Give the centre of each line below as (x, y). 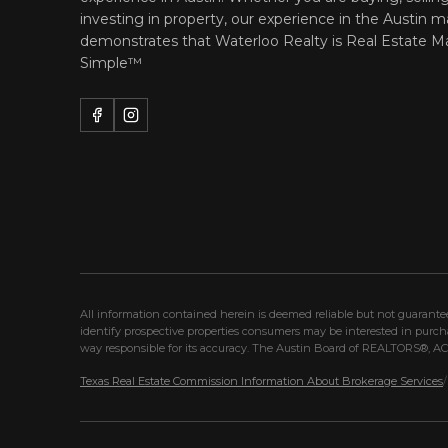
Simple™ (111, 63)
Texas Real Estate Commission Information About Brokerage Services (261, 381)
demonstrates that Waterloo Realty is (213, 41)
